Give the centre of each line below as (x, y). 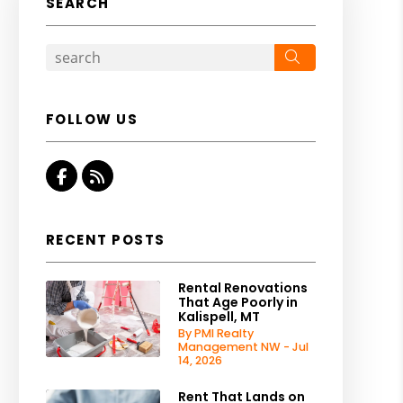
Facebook (105, 176)
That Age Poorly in (237, 302)
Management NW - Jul (243, 347)
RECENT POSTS (105, 240)
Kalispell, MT (219, 317)
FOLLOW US (92, 119)
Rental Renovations (242, 288)
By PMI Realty (215, 333)
